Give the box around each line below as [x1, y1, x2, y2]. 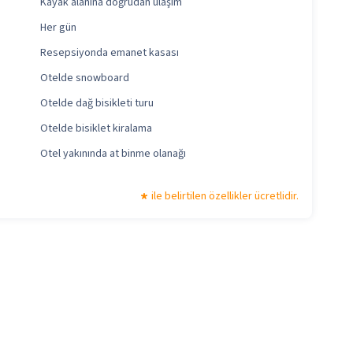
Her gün [39, 20, 76, 36]
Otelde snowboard [39, 70, 129, 87]
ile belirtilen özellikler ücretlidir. [151, 188, 299, 205]
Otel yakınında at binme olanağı [39, 146, 186, 162]
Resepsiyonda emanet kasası [39, 45, 179, 61]
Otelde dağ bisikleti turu [39, 95, 154, 112]
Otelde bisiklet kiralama [39, 121, 152, 137]
